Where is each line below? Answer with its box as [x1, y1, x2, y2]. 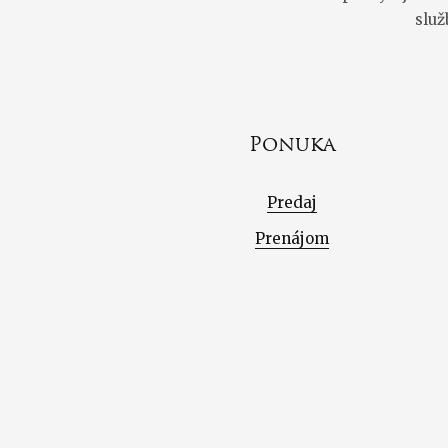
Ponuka [249, 136, 335, 156]
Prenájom [255, 228, 329, 248]
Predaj [267, 192, 317, 212]
